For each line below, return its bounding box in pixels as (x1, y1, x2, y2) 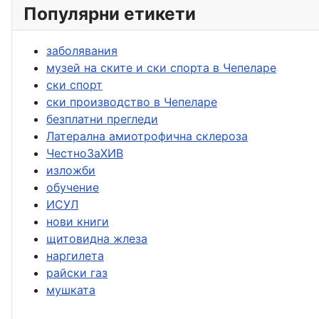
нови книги (46, 214, 109, 229)
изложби (46, 162, 95, 177)
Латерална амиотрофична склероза (46, 128, 248, 143)
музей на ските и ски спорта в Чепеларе (46, 60, 276, 75)
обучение (46, 179, 99, 194)
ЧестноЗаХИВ (46, 145, 123, 160)
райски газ (46, 265, 108, 280)
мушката (46, 282, 95, 297)
